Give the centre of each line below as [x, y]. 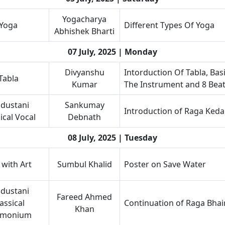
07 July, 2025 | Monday [113, 52]
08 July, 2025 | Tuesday [113, 138]
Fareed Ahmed [84, 197]
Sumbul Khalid [84, 164]
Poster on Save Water [165, 164]
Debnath [84, 117]
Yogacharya [84, 19]
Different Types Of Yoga [169, 25]
